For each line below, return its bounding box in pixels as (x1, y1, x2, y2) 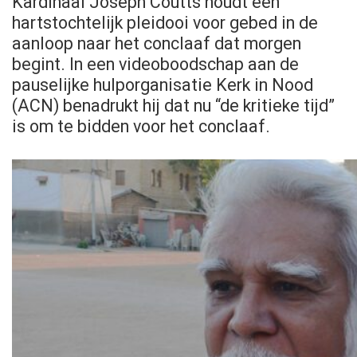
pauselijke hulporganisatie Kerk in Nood (12, 74, 313, 95)
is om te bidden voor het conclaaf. (12, 116, 270, 136)
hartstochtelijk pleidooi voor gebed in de (12, 12, 318, 33)
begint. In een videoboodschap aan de (12, 53, 299, 74)
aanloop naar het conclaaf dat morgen (12, 33, 301, 53)
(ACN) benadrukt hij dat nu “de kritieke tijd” (12, 95, 335, 116)
